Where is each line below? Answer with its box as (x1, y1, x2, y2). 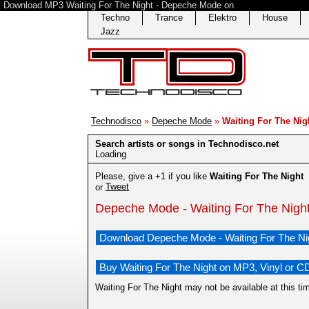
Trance (155, 12, 183, 23)
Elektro (208, 12, 237, 23)
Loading (95, 149, 126, 159)
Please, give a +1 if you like (95, 171, 210, 182)
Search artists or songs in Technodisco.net (95, 139, 279, 149)
